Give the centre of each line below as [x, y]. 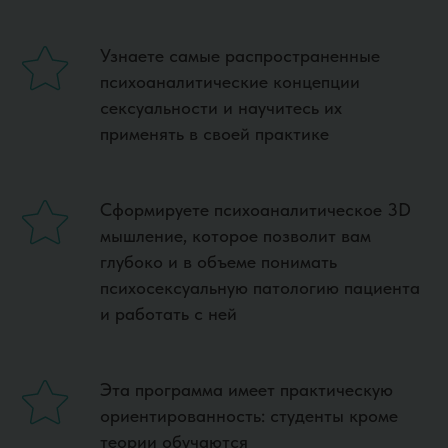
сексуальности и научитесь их [221, 108]
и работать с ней [168, 314]
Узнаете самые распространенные [240, 56]
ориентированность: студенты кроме [249, 416]
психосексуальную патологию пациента [260, 288]
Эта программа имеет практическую [246, 390]
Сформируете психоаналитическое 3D [255, 210]
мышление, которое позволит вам [235, 236]
